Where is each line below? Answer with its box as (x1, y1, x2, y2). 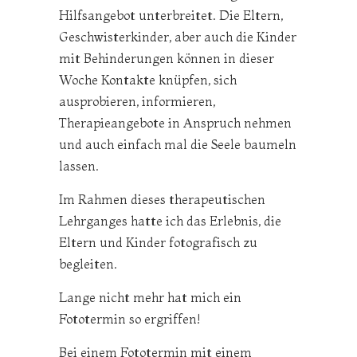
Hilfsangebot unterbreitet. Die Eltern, (59, 6, 283, 23)
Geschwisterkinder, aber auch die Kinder (59, 28, 296, 45)
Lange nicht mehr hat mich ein (59, 288, 241, 305)
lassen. (59, 157, 99, 174)
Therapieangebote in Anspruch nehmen (59, 114, 292, 131)
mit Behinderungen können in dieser (59, 49, 274, 66)
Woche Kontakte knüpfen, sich (59, 71, 237, 88)
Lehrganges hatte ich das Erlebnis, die (59, 212, 281, 229)
